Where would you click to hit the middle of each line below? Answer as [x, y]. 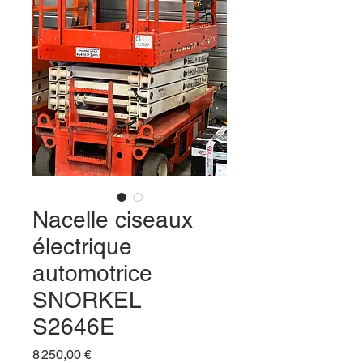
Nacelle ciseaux [113, 219]
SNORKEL [87, 299]
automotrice [92, 273]
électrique [82, 246]
